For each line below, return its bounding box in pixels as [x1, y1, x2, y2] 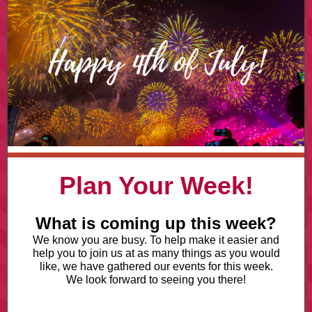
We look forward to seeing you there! [66, 274, 246, 286]
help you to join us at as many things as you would [32, 247, 280, 259]
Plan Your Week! [58, 171, 253, 200]
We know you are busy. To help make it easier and [33, 234, 279, 246]
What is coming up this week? [36, 214, 276, 233]
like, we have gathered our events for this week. [39, 260, 273, 272]
